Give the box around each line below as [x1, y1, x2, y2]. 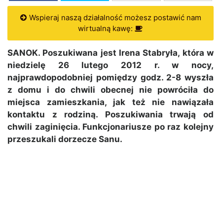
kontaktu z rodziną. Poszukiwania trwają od [7, 110, 214, 120]
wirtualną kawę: [78, 24, 135, 34]
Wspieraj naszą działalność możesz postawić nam [27, 13, 201, 23]
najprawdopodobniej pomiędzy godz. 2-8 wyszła [7, 73, 214, 83]
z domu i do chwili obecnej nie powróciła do [7, 85, 214, 95]
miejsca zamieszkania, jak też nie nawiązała [7, 97, 214, 108]
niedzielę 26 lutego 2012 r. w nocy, [7, 60, 214, 71]
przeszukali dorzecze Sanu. [7, 134, 122, 145]
